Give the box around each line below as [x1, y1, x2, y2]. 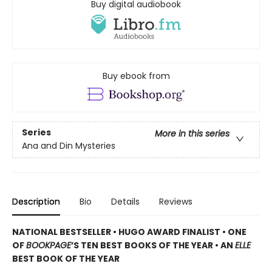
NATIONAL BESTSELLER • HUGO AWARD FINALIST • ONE [12, 225, 246, 238]
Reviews [159, 195, 192, 208]
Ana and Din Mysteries [22, 140, 115, 152]
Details [111, 195, 140, 208]
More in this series [155, 127, 229, 140]
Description [12, 195, 60, 208]
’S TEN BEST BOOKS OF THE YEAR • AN [71, 239, 235, 251]
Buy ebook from [102, 69, 170, 82]
